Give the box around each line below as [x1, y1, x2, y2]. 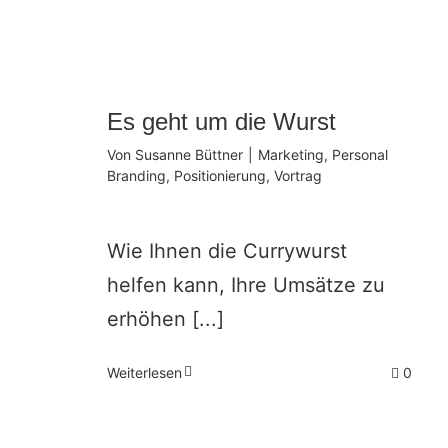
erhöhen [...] [107, 306, 225, 331]
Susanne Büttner [135, 145, 244, 163]
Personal [332, 145, 389, 163]
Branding [107, 166, 167, 184]
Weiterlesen [107, 363, 183, 381]
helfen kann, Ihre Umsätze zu [107, 272, 386, 297]
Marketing [258, 145, 325, 163]
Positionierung [174, 166, 267, 184]
